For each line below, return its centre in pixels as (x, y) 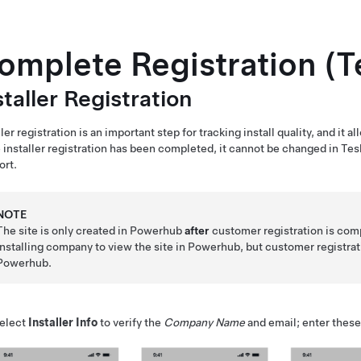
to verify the (131, 322)
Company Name (204, 322)
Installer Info (63, 322)
